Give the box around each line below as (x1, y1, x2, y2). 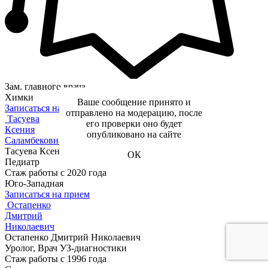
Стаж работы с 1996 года (5, 254, 106, 264)
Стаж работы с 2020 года (5, 167, 106, 178)
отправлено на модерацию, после (66, 108, 202, 118)
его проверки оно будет (86, 118, 182, 129)
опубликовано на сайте (87, 129, 181, 139)
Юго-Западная (5, 178, 63, 189)
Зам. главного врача (5, 81, 86, 92)
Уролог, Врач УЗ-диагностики (5, 243, 127, 254)
